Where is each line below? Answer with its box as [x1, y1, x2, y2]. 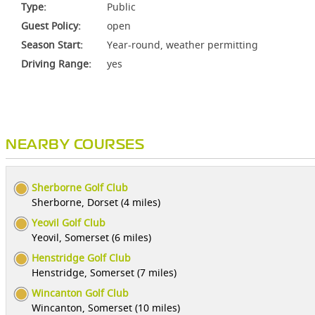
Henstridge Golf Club [32, 251, 131, 264]
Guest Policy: [21, 19, 81, 32]
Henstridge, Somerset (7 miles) [32, 266, 176, 279]
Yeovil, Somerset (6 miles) [32, 231, 151, 244]
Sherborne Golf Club [32, 181, 128, 194]
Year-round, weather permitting [107, 38, 258, 51]
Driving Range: [21, 57, 91, 70]
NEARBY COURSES [6, 139, 144, 151]
